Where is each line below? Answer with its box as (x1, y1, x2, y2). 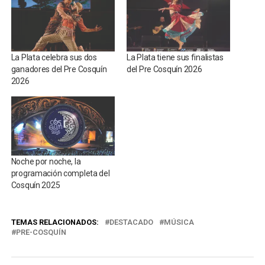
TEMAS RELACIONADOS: (11, 218, 99, 227)
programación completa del (11, 169, 110, 179)
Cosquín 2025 (11, 180, 60, 190)
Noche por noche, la (11, 157, 81, 167)
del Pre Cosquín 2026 (126, 64, 202, 75)
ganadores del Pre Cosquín (11, 64, 107, 75)
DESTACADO (109, 218, 153, 227)
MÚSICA (163, 218, 194, 227)
